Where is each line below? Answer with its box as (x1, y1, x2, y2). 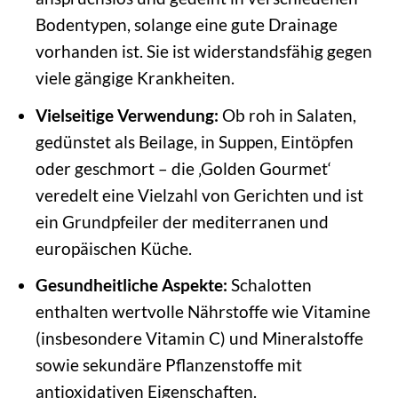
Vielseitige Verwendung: (35, 104, 219, 125)
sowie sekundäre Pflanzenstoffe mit (35, 354, 302, 376)
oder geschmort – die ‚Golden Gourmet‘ (35, 157, 331, 179)
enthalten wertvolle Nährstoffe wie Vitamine (35, 301, 370, 322)
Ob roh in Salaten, (218, 104, 356, 125)
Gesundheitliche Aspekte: (35, 275, 227, 296)
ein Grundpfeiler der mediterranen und (35, 211, 329, 232)
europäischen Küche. (35, 237, 192, 259)
